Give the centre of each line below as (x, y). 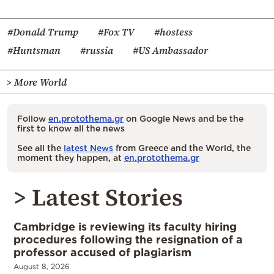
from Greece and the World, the (182, 147)
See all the (40, 147)
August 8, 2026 (42, 266)
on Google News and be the (183, 118)
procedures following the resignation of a (128, 239)
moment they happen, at (71, 157)
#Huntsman (34, 50)
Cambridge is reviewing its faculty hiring (125, 226)
